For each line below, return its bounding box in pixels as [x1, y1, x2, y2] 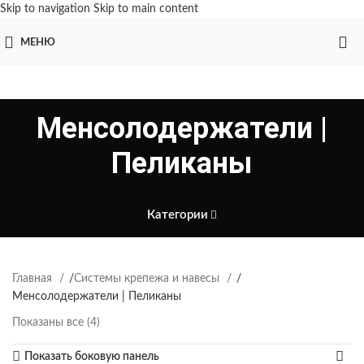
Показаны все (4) [12, 317, 100, 328]
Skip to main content [93, 3, 198, 15]
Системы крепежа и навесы [74, 273, 223, 284]
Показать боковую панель [24, 351, 160, 362]
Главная [12, 273, 55, 284]
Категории [146, 209, 208, 221]
